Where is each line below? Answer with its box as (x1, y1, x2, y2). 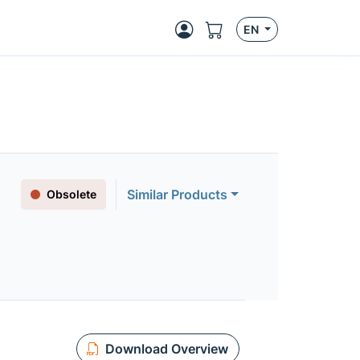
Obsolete (47, 187, 97, 201)
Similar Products (127, 186, 228, 202)
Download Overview (104, 341, 228, 357)
